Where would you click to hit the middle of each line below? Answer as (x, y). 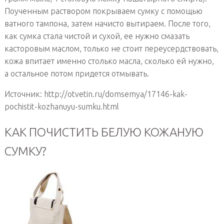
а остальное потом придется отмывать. (76, 73)
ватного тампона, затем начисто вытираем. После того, (107, 23)
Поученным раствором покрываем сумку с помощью (103, 11)
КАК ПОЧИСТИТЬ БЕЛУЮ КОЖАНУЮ (104, 132)
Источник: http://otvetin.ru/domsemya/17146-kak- (96, 94)
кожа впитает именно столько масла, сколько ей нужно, (109, 61)
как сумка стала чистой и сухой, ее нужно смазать (97, 36)
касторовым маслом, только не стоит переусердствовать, (111, 48)
